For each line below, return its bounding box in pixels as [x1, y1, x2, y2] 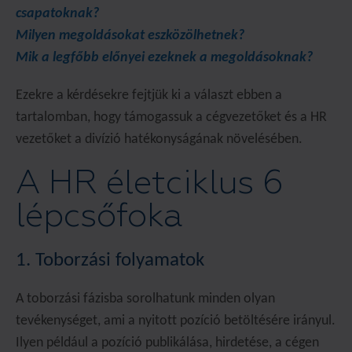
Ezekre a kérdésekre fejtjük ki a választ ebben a [16, 88, 282, 103]
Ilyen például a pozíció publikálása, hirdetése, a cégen [16, 335, 319, 350]
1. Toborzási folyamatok [16, 251, 204, 270]
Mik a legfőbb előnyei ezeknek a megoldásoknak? [16, 50, 313, 65]
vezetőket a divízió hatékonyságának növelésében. [16, 132, 302, 147]
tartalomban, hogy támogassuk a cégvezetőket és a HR [16, 110, 327, 125]
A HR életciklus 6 [16, 162, 284, 203]
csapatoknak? [16, 6, 99, 21]
